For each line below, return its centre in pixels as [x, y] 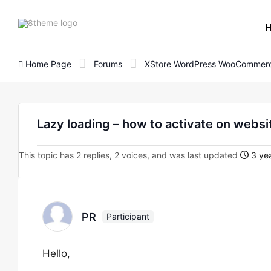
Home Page [47, 64]
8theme [92, 22]
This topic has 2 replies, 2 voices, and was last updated [129, 155]
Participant [128, 216]
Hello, [56, 253]
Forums [108, 64]
